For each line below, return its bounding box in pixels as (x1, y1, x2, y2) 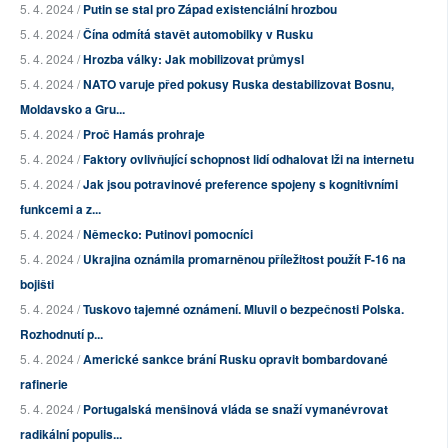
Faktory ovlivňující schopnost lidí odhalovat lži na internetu (83, 150, 414, 169)
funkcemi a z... (20, 200, 101, 219)
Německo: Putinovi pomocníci (83, 225, 253, 244)
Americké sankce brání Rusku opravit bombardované (83, 350, 388, 369)
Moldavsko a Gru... (20, 100, 125, 119)
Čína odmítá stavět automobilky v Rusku (83, 25, 313, 44)
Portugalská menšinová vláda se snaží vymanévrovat (83, 400, 388, 419)
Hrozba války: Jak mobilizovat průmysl (83, 50, 304, 69)
